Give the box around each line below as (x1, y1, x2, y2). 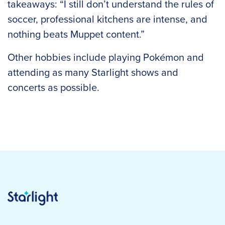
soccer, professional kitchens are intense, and (8, 11, 207, 27)
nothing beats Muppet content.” (8, 26, 145, 42)
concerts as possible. (8, 79, 102, 95)
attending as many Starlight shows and (8, 64, 178, 80)
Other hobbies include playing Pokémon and (8, 49, 204, 65)
